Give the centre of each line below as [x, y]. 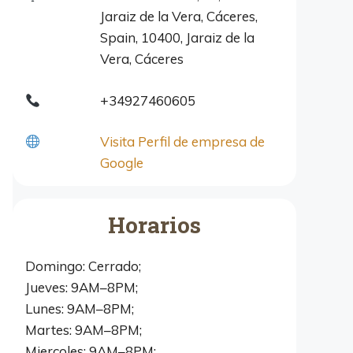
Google [121, 163]
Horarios [154, 225]
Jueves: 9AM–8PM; [82, 288]
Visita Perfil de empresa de [182, 142]
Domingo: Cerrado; [83, 266]
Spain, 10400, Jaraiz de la [177, 38]
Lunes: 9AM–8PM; [80, 309]
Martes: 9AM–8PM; [84, 330]
